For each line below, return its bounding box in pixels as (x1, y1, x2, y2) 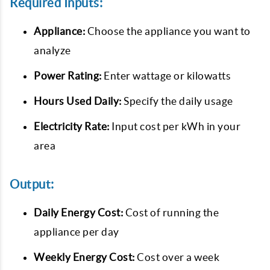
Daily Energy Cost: (34, 207, 123, 218)
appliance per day (34, 226, 119, 237)
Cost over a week (134, 251, 219, 263)
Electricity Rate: (34, 121, 110, 132)
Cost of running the (123, 207, 219, 218)
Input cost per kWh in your (109, 121, 240, 132)
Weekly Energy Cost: (34, 251, 135, 263)
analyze (34, 45, 71, 56)
